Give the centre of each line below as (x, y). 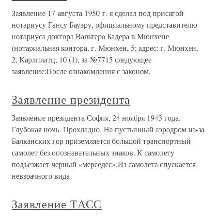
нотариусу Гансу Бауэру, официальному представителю (104, 24)
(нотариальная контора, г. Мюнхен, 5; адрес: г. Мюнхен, (105, 48)
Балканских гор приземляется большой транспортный (101, 141)
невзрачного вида (41, 176)
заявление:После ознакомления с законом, (81, 71)
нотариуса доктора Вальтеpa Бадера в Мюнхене (90, 36)
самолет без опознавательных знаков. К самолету (93, 152)
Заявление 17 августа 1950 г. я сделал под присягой (98, 13)
